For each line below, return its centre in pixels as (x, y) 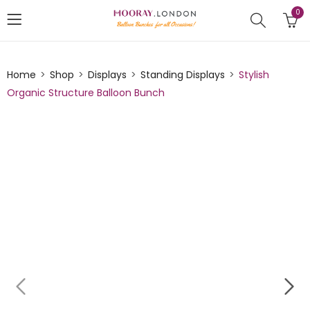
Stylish (254, 75)
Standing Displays (183, 75)
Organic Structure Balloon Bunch (86, 93)
